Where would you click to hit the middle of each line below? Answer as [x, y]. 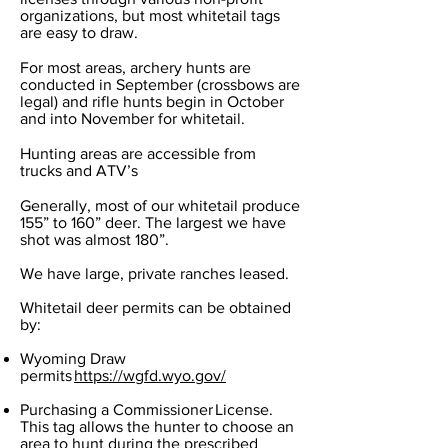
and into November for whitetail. [134, 118]
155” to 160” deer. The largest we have [153, 222]
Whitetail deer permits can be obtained [155, 307]
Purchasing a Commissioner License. [146, 409]
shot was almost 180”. [96, 239]
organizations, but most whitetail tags [150, 15]
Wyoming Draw [73, 358]
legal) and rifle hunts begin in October [152, 101]
